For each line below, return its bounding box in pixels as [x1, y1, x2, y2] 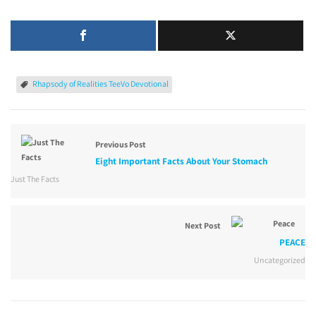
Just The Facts [11, 174, 59, 184]
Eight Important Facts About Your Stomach [95, 155, 267, 167]
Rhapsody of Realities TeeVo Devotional [32, 78, 169, 89]
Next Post [185, 220, 221, 231]
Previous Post [95, 139, 146, 150]
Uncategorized [254, 255, 305, 265]
